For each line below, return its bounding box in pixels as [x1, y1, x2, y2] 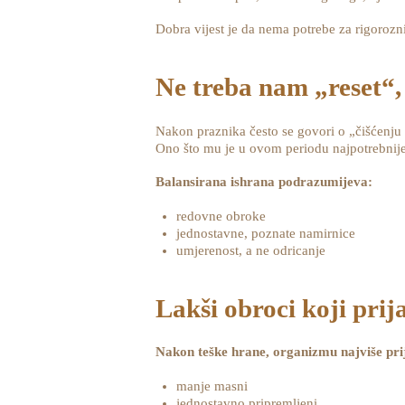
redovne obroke [175, 209, 266, 224]
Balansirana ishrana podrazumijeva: [155, 174, 372, 190]
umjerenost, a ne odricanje [175, 243, 325, 259]
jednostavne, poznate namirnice [175, 226, 355, 241]
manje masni [175, 379, 248, 394]
